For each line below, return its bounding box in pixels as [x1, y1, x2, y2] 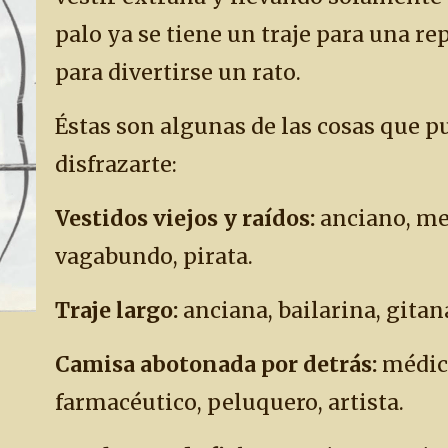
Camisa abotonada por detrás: [55, 351, 377, 378]
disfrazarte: [55, 151, 177, 178]
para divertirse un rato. [55, 59, 301, 86]
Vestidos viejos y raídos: [55, 205, 315, 232]
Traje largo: [55, 297, 178, 324]
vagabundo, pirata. [55, 243, 253, 270]
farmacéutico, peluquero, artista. [55, 389, 404, 416]
